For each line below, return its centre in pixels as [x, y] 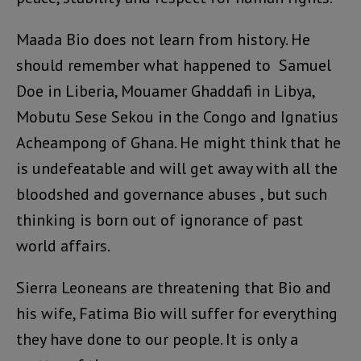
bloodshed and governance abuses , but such [172, 195]
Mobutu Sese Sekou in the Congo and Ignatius [177, 117]
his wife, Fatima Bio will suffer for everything [177, 314]
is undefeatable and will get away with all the [177, 169]
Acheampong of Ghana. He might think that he [178, 143]
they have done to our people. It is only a [157, 340]
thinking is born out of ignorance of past [160, 220]
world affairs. [63, 246]
